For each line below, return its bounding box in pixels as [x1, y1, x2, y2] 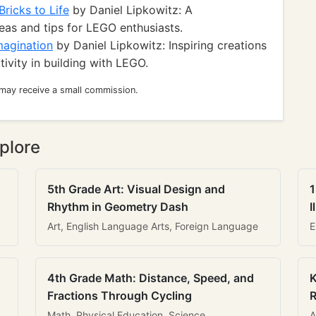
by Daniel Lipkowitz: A [69, 3, 193, 17]
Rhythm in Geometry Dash [47, 200, 188, 214]
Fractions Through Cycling [47, 288, 192, 303]
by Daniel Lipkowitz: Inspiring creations [53, 38, 267, 52]
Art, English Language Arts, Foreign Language [47, 220, 258, 232]
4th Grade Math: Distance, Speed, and [47, 271, 254, 285]
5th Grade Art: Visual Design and [47, 182, 225, 196]
